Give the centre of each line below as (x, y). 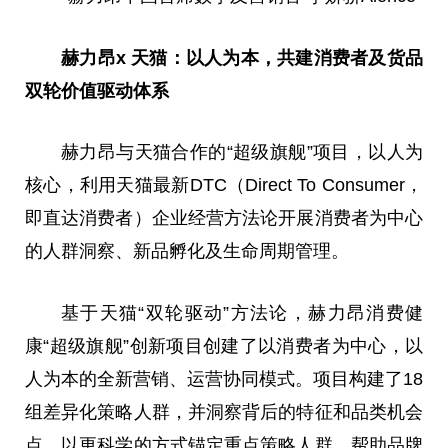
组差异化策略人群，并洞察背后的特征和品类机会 (224, 412)
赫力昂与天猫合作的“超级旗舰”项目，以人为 (242, 152)
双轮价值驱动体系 (97, 90)
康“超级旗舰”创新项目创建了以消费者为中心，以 (224, 346)
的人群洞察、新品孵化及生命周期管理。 (187, 251)
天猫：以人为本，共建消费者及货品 (277, 57)
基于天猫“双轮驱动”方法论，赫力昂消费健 (242, 313)
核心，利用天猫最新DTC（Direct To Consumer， (224, 185)
